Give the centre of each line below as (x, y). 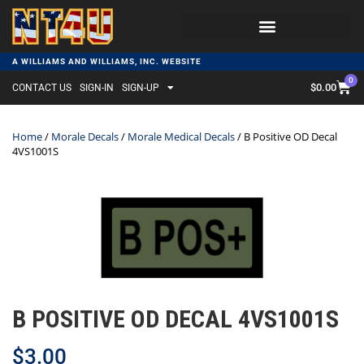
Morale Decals (85, 136)
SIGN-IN (97, 87)
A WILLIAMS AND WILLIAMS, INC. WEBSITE (107, 61)
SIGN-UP (141, 87)
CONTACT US (42, 87)
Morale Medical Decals (181, 136)
